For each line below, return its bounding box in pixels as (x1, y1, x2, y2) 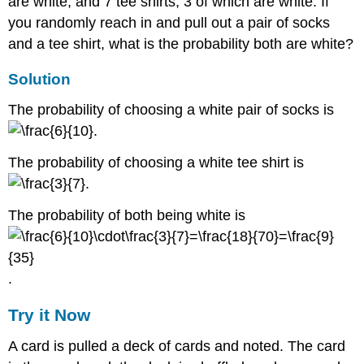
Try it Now (8, 305, 91, 325)
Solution (8, 71, 71, 89)
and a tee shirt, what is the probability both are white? (8, 36, 354, 53)
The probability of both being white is (8, 206, 250, 223)
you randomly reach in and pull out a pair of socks (8, 15, 331, 32)
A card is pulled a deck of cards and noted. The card (8, 338, 346, 355)
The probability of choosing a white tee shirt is (8, 154, 305, 171)
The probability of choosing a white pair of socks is (8, 102, 335, 119)
